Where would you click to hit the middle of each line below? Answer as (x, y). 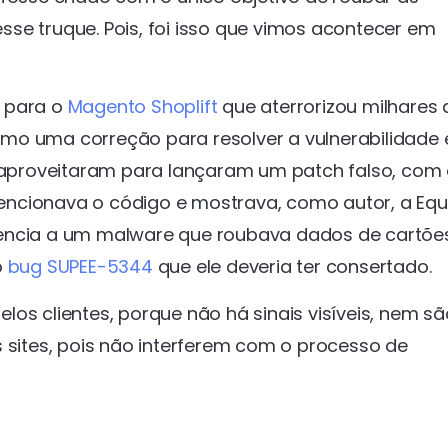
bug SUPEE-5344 (80, 267)
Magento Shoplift (142, 107)
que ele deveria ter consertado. (292, 267)
